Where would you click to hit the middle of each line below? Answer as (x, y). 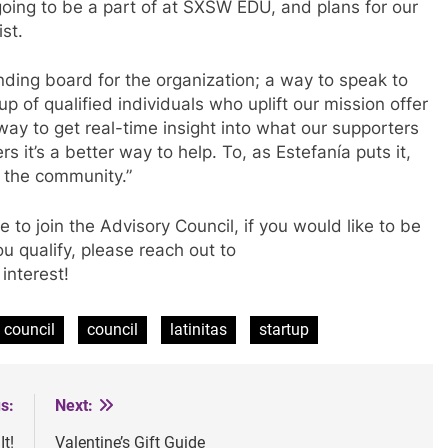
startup (284, 330)
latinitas (198, 330)
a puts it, (376, 152)
